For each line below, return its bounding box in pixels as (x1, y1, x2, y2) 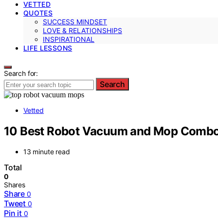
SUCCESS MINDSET (43, 17, 107, 26)
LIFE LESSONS (23, 43, 73, 52)
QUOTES (23, 8, 53, 17)
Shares (4, 181, 25, 189)
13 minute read (23, 147, 70, 156)
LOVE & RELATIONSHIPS (43, 26, 122, 35)
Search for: (4, 69, 38, 77)
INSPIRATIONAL (43, 35, 94, 43)
